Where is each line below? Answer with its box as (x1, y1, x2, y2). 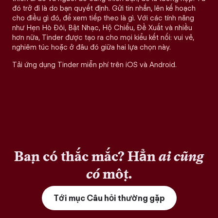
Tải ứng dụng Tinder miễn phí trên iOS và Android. (12, 60, 177, 69)
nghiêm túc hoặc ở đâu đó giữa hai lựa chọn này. (12, 43, 171, 52)
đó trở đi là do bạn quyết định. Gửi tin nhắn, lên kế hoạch (12, 4, 196, 13)
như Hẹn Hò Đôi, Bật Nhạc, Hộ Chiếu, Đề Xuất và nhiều (12, 23, 192, 32)
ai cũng (159, 148, 204, 164)
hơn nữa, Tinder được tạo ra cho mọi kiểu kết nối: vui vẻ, (12, 33, 194, 42)
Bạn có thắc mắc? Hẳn (14, 148, 159, 164)
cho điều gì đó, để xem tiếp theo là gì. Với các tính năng (12, 14, 194, 22)
